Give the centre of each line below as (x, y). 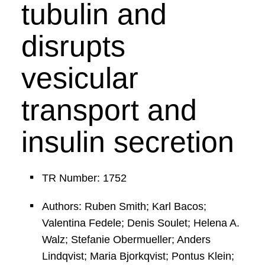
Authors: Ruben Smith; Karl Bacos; (124, 206)
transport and (109, 110)
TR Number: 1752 (84, 178)
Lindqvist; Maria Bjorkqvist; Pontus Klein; (138, 256)
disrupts (73, 46)
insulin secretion (127, 142)
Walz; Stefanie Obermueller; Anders (126, 240)
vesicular (80, 78)
